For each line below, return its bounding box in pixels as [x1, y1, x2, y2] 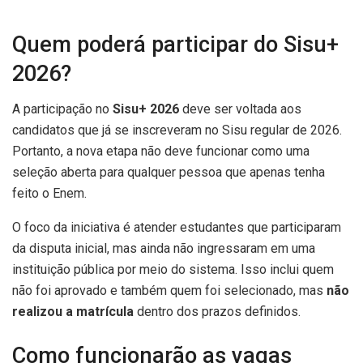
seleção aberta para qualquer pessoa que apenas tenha [12, 164, 325, 181]
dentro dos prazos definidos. [134, 304, 301, 320]
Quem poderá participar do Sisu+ [12, 31, 339, 58]
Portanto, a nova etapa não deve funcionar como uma [12, 143, 310, 160]
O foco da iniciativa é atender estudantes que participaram [12, 220, 341, 236]
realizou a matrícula [12, 304, 134, 320]
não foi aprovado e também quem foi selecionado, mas [12, 283, 327, 299]
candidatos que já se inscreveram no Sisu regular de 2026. [12, 122, 342, 139]
